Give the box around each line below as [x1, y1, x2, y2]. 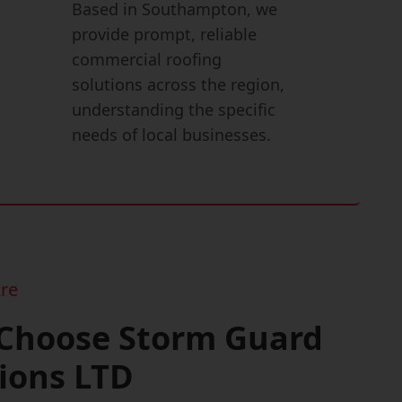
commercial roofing [71, 48, 222, 70]
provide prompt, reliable [71, 23, 257, 45]
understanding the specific [71, 99, 275, 120]
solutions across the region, [71, 74, 284, 95]
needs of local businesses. [71, 124, 271, 145]
